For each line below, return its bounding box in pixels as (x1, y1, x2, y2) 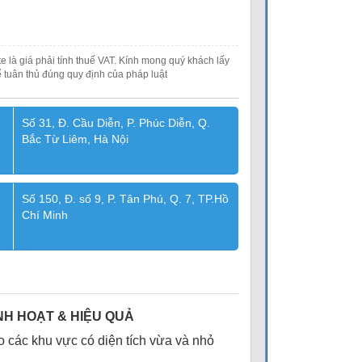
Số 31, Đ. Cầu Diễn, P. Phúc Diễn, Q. (21, 116, 210, 129)
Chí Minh (21, 208, 68, 221)
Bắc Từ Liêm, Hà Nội (21, 133, 128, 145)
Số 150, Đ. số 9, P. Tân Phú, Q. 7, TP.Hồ (21, 192, 229, 205)
